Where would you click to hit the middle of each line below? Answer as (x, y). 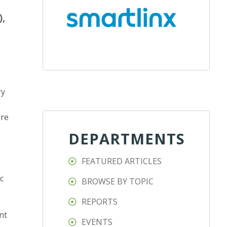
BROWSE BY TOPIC (118, 182)
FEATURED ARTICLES (122, 161)
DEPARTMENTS (127, 139)
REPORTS (100, 202)
